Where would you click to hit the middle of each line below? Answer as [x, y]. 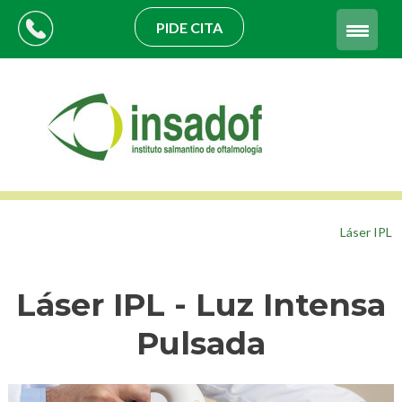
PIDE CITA [190, 27]
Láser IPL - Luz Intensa [201, 305]
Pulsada [201, 344]
